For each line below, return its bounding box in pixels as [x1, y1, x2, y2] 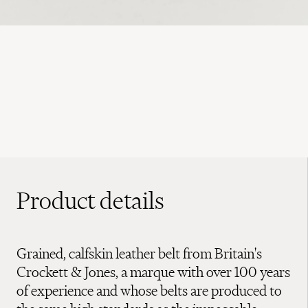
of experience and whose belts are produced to [16, 280, 282, 300]
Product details [16, 186, 164, 215]
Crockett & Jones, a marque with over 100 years [16, 262, 290, 281]
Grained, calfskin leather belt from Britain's [16, 243, 262, 263]
